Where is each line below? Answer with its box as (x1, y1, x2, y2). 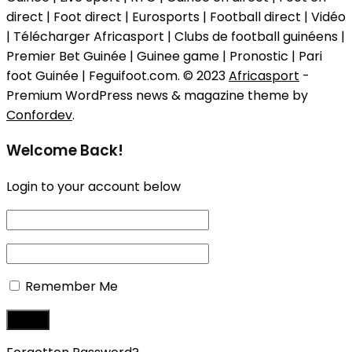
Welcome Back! (6, 140, 123, 162)
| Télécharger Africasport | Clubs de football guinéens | (6, 27, 345, 46)
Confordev (6, 105, 72, 124)
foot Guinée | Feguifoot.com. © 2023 (6, 66, 229, 85)
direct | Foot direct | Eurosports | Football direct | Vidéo (6, 7, 346, 26)
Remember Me (25, 277, 118, 296)
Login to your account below (6, 178, 181, 196)
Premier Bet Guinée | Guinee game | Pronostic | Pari (6, 46, 322, 65)
